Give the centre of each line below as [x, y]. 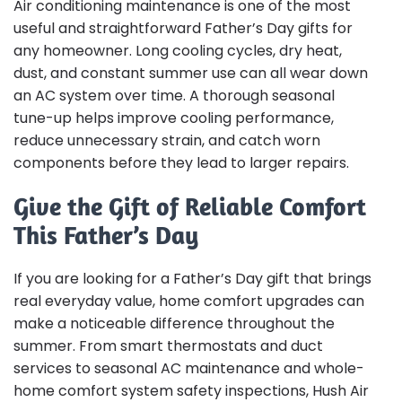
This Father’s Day [106, 236]
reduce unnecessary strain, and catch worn [167, 140]
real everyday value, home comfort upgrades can [189, 301]
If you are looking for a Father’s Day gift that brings [192, 278]
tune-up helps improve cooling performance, [174, 118]
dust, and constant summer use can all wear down [191, 73]
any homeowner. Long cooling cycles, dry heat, [178, 50]
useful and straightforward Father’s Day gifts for [183, 28]
